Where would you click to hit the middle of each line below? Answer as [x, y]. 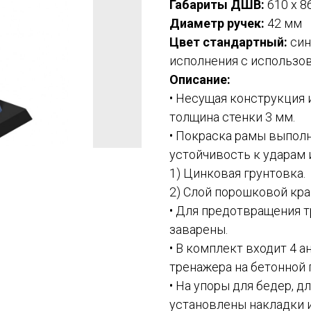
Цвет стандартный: [228, 42]
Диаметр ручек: [217, 24]
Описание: [200, 80]
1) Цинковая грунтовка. [237, 174]
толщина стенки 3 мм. [232, 117]
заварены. [199, 230]
